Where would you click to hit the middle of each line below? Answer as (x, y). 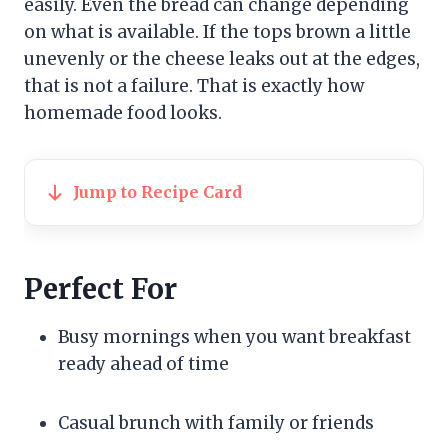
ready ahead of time (143, 364)
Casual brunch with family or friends (216, 423)
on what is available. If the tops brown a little (217, 32)
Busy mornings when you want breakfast (234, 337)
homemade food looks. (123, 113)
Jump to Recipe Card (157, 192)
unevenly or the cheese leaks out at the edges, (222, 59)
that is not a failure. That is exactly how (194, 86)
